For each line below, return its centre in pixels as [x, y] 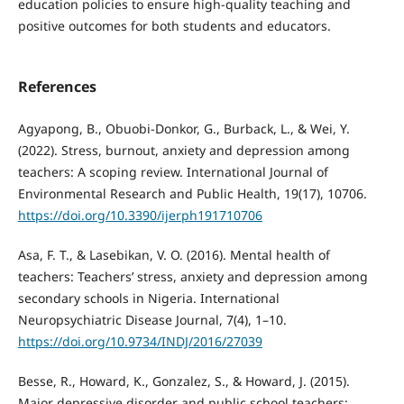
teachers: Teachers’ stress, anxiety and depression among [193, 276]
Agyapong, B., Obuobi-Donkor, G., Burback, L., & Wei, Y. [184, 128]
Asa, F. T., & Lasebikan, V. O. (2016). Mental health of [174, 254]
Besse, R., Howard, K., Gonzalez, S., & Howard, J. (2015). [184, 381]
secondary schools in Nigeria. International [148, 298]
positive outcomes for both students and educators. [174, 25]
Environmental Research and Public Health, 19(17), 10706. [192, 193]
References [57, 86]
